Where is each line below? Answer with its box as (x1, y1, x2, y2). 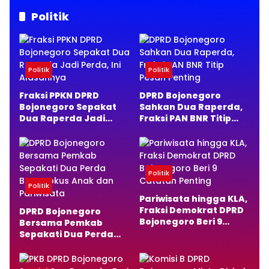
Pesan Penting (139, 124, 207, 136)
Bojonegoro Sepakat (19, 101, 116, 113)
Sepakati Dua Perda (19, 228, 113, 241)
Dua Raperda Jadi (19, 112, 105, 125)
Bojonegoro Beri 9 (139, 216, 222, 228)
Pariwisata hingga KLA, (139, 193, 247, 205)
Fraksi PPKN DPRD (19, 89, 99, 102)
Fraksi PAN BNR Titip (139, 112, 231, 125)
